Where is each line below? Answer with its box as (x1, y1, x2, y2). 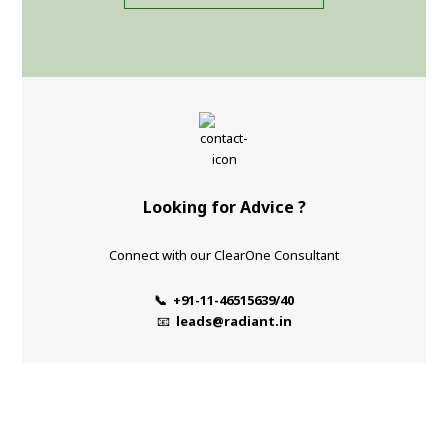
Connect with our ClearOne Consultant (109, 245, 339, 264)
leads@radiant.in (175, 311, 292, 330)
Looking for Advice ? (142, 195, 306, 218)
